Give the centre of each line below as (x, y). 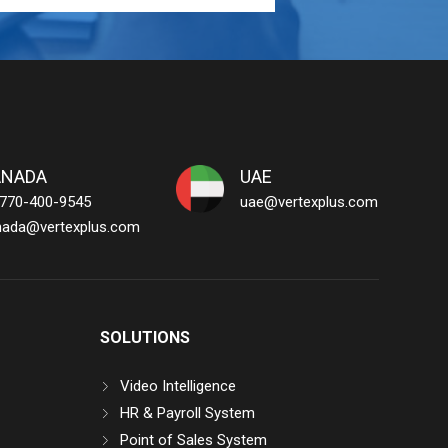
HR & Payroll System (188, 413)
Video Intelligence (178, 386)
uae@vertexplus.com (309, 202)
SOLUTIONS (145, 338)
